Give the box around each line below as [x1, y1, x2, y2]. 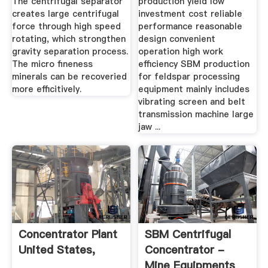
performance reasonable [138, 20, 243, 33]
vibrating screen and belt [138, 96, 246, 108]
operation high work [138, 45, 224, 58]
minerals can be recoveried [11, 71, 127, 83]
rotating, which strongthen [11, 33, 126, 45]
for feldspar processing [138, 71, 240, 83]
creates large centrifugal [11, 8, 119, 20]
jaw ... [138, 121, 161, 133]
